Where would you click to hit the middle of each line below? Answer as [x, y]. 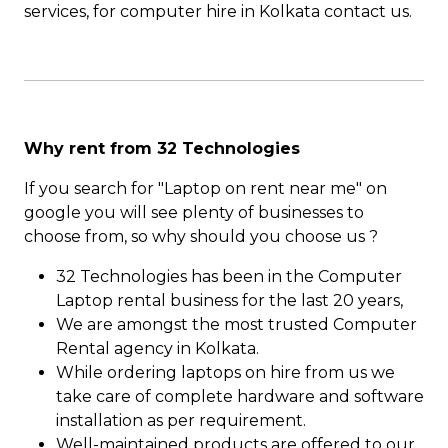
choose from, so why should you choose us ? [201, 237]
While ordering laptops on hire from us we [225, 373]
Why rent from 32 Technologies [162, 149]
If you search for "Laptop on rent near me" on [205, 189]
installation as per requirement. [181, 421]
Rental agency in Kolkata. [157, 349]
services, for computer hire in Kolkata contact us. [218, 12]
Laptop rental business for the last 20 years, [229, 301]
